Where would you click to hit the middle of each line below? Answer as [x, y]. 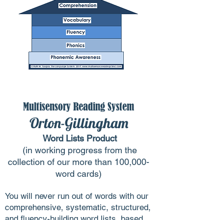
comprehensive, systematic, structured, [78, 207]
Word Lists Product [79, 138]
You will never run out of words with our [77, 196]
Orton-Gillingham [79, 123]
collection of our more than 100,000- [79, 162]
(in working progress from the [79, 150]
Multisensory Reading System [79, 107]
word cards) [79, 173]
